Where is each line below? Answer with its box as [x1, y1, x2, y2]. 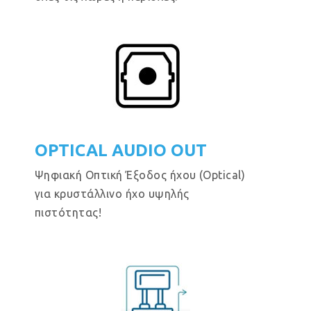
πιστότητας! [35, 206, 102, 219]
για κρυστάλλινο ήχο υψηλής [35, 187, 190, 200]
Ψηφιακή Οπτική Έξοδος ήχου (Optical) [35, 169, 246, 181]
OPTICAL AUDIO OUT [35, 141, 207, 160]
